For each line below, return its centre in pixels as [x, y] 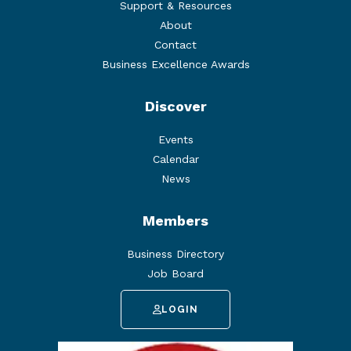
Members [175, 220]
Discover [175, 106]
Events [175, 139]
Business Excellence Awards [175, 64]
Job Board [175, 273]
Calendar [175, 159]
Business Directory [175, 253]
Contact [175, 44]
